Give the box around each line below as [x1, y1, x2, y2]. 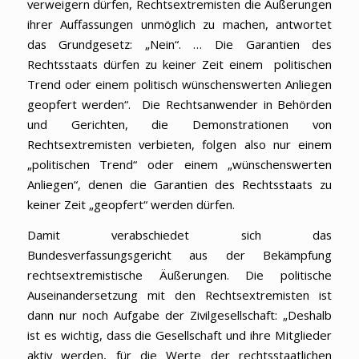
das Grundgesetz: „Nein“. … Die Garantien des [26, 35, 333, 52]
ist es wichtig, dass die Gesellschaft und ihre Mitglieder [26, 326, 333, 343]
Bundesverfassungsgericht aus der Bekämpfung [26, 246, 333, 263]
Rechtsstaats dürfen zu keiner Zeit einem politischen [26, 55, 333, 72]
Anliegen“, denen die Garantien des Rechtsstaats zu [26, 175, 333, 192]
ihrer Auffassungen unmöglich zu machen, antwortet [26, 15, 333, 32]
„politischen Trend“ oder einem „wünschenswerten [26, 155, 333, 172]
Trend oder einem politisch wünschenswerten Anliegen [26, 75, 333, 92]
